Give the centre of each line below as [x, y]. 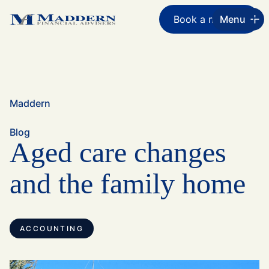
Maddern [30, 103]
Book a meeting [209, 19]
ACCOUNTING [52, 228]
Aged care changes [118, 152]
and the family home [128, 183]
